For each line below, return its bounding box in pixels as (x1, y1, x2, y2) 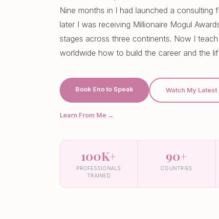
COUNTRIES (160, 165, 193, 171)
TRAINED (87, 173, 110, 178)
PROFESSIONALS (76, 165, 121, 171)
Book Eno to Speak (75, 85, 133, 93)
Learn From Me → (60, 111, 114, 119)
